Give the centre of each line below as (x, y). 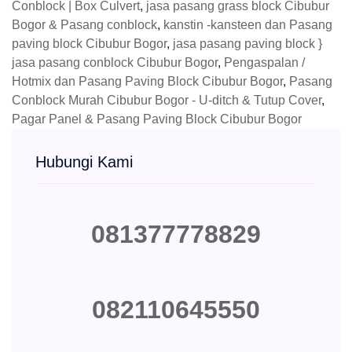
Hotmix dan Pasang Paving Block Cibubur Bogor (147, 82)
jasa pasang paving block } (247, 44)
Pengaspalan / (264, 63)
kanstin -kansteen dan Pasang (248, 25)
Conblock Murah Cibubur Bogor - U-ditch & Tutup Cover (167, 101)
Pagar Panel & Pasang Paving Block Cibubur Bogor (157, 119)
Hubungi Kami (84, 162)
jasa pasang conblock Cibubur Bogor (115, 63)
